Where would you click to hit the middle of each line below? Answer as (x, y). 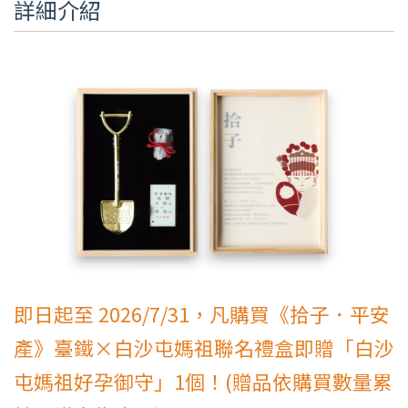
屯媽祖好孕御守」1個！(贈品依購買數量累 (203, 381)
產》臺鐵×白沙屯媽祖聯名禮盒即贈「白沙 (204, 347)
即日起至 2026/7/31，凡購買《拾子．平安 (202, 313)
